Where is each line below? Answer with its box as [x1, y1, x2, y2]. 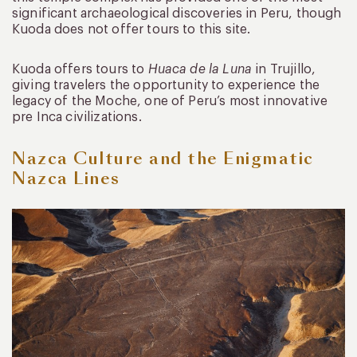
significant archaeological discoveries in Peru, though [12, 6, 342, 20]
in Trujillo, [252, 62, 316, 76]
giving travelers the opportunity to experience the [12, 78, 320, 92]
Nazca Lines [12, 167, 120, 190]
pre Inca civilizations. [12, 110, 142, 124]
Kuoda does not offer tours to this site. [12, 22, 251, 36]
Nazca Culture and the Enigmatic [12, 147, 314, 170]
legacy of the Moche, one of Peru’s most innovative [12, 94, 328, 108]
